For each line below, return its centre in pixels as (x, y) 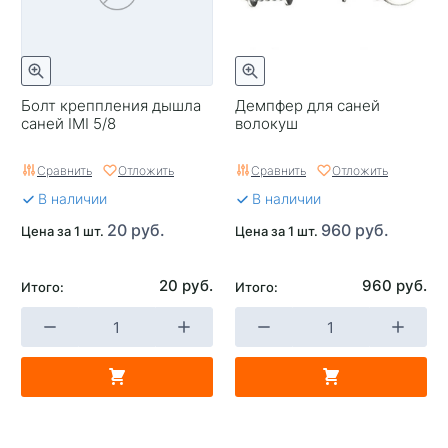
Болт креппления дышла (111, 105)
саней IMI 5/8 (68, 123)
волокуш (266, 123)
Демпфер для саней (307, 105)
